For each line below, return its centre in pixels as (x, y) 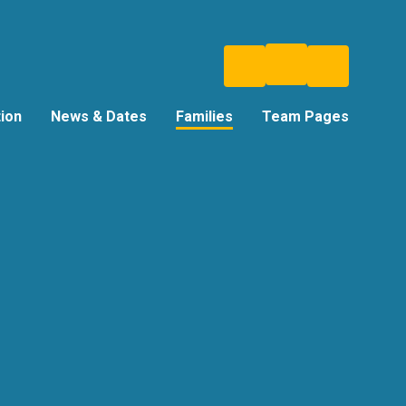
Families (204, 116)
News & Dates (98, 116)
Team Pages (305, 116)
